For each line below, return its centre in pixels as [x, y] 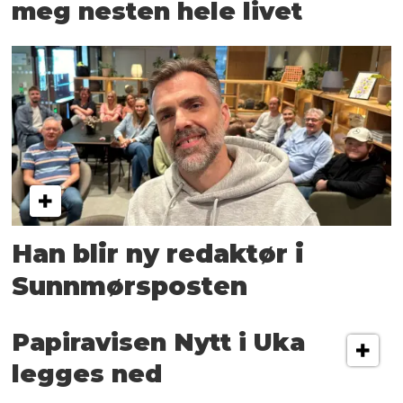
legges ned [87, 374]
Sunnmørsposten [130, 287]
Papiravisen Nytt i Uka [159, 343]
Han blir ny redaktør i [158, 254]
